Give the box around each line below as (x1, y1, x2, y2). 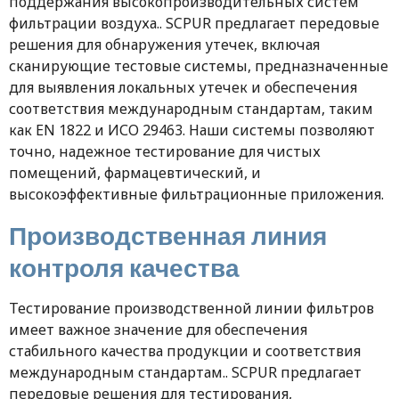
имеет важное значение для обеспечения (9, 320, 307, 340)
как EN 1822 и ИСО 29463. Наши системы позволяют (9, 120, 375, 141)
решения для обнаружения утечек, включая (9, 35, 320, 55)
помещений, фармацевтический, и (9, 163, 261, 183)
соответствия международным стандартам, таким (9, 99, 373, 119)
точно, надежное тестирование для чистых (9, 142, 321, 162)
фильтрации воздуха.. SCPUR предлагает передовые (9, 13, 379, 34)
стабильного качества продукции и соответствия (9, 341, 361, 362)
